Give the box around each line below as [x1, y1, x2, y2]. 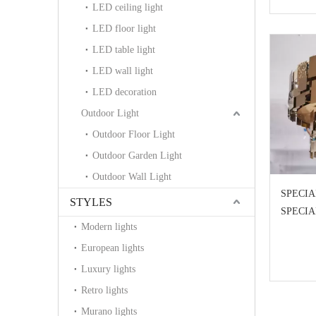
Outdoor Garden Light [92, 150, 182, 161]
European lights [81, 242, 144, 253]
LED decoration [92, 86, 157, 97]
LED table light [92, 44, 155, 55]
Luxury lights [81, 263, 135, 274]
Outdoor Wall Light [92, 171, 171, 182]
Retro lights [81, 284, 128, 296]
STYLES [70, 195, 112, 208]
